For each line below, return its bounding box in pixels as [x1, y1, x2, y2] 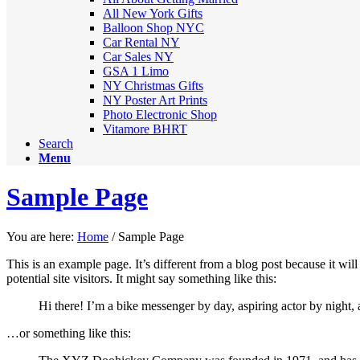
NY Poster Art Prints [103, 93, 207, 107]
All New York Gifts [103, 6, 202, 20]
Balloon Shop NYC [103, 21, 204, 35]
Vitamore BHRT [103, 122, 187, 136]
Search [39, 137, 73, 150]
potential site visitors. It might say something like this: [6, 271, 276, 285]
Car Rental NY [103, 35, 180, 49]
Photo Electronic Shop [103, 108, 217, 121]
